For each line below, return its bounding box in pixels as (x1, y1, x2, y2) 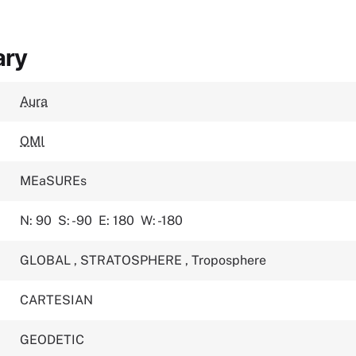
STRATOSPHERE (80, 253, 186, 269)
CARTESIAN (20, 292, 94, 308)
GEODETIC (20, 332, 85, 348)
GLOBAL (20, 253, 75, 269)
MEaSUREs (20, 173, 87, 189)
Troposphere (192, 253, 267, 269)
